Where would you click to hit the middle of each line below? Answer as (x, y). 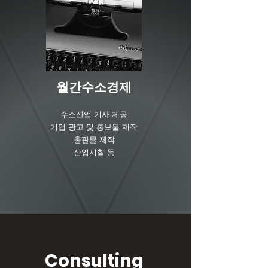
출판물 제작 (94, 139)
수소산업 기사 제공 (94, 114)
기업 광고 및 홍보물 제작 (94, 127)
